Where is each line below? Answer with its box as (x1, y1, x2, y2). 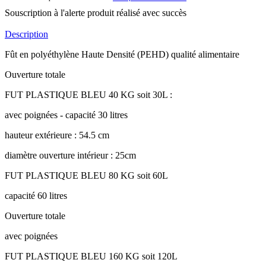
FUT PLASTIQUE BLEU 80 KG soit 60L (5, 170, 168, 181)
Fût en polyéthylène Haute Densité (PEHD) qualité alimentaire (5, 49, 239, 60)
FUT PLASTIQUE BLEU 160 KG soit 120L (5, 251, 178, 262)
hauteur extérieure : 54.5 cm (5, 130, 109, 141)
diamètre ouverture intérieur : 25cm (5, 150, 136, 161)
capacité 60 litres (5, 191, 67, 201)
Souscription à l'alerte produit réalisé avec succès (5, 8, 186, 18)
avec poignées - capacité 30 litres (5, 110, 128, 121)
